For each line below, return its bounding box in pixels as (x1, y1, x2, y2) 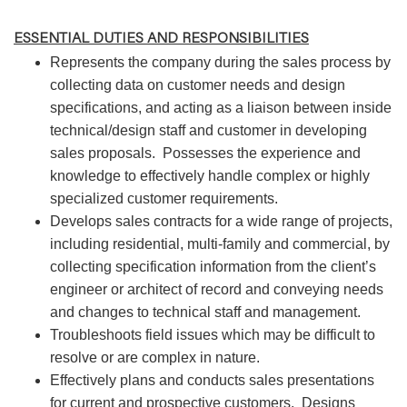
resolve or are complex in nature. (50, 350, 260, 365)
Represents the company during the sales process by (50, 55, 391, 70)
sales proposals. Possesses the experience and (50, 145, 361, 161)
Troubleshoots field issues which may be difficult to (50, 327, 375, 342)
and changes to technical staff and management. (50, 304, 361, 320)
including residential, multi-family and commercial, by (50, 236, 390, 252)
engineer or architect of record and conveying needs (50, 282, 383, 297)
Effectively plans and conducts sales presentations (50, 372, 374, 388)
